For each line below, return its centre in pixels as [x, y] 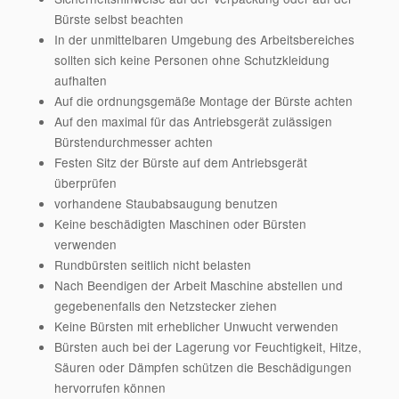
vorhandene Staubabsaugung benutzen [166, 204]
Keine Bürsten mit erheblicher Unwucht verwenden [196, 326]
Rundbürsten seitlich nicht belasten [152, 265]
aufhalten [80, 81]
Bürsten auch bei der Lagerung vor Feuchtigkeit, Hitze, [208, 347]
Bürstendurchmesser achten [133, 142]
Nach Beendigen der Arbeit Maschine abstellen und [198, 285]
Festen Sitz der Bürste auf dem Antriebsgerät [180, 163]
